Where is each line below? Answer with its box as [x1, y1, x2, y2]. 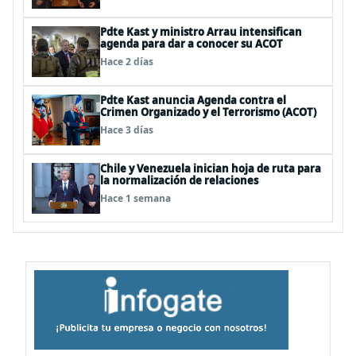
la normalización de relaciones [100, 172, 258, 188]
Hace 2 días [100, 54, 153, 68]
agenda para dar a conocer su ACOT [100, 36, 283, 51]
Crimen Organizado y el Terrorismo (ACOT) [100, 104, 316, 119]
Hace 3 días [100, 122, 153, 137]
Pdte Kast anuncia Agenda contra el [100, 92, 286, 107]
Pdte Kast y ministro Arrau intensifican [100, 24, 302, 39]
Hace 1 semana [100, 191, 171, 205]
